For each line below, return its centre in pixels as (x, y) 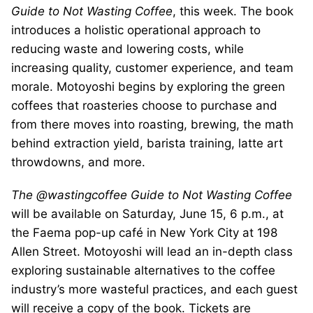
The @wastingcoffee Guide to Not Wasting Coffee (152, 195)
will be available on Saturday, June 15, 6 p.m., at (147, 214)
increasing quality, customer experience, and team (152, 68)
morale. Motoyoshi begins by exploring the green (148, 87)
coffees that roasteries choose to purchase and (144, 105)
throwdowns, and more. (78, 162)
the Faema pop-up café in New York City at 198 (144, 233)
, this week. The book (233, 11)
